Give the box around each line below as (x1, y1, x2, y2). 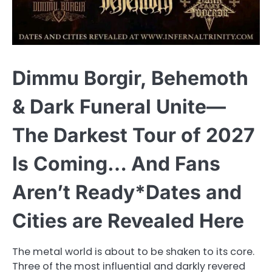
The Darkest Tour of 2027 (12, 123, 255, 147)
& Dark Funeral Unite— (12, 94, 226, 118)
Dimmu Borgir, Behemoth (12, 66, 248, 90)
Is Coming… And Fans (12, 151, 220, 175)
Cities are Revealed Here (12, 208, 244, 233)
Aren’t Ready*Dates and (12, 180, 242, 204)
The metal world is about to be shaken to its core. (12, 244, 254, 259)
